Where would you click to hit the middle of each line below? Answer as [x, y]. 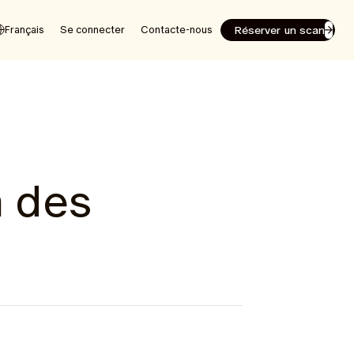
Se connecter [92, 30]
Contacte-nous [176, 30]
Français [24, 30]
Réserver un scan [279, 30]
